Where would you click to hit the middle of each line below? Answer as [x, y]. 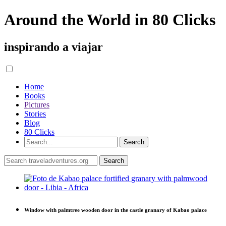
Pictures [37, 104]
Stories [35, 114]
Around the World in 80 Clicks [110, 20]
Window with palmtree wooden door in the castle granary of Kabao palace [116, 210]
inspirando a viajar [53, 47]
